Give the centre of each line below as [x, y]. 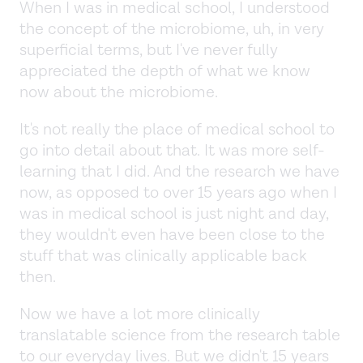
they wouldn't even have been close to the [172, 235]
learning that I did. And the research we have [179, 171]
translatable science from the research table [180, 335]
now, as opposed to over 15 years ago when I [178, 192]
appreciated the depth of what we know [165, 71]
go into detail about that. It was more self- [172, 150]
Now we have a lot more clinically [140, 314]
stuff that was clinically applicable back [163, 256]
